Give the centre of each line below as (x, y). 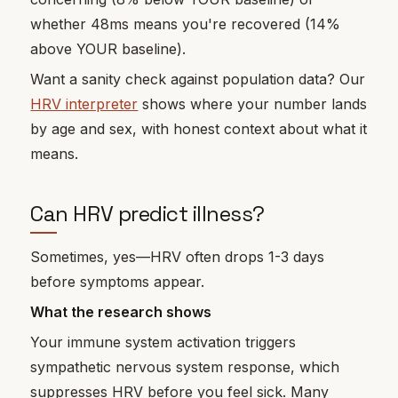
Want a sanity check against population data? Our (198, 80)
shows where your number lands (253, 104)
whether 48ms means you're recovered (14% (186, 24)
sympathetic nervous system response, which (185, 367)
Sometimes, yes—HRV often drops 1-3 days (178, 256)
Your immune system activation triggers (163, 342)
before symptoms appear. (118, 281)
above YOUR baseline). (108, 48)
